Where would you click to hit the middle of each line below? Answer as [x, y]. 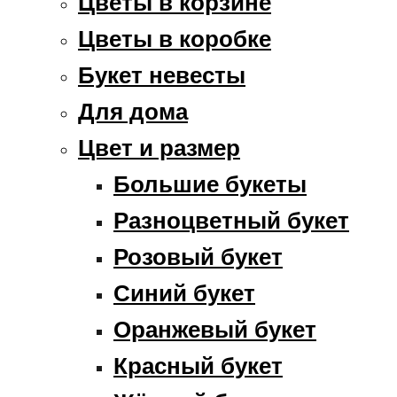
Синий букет [184, 293]
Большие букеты [210, 184]
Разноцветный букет [231, 220]
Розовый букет [198, 257]
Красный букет [198, 366]
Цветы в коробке [175, 39]
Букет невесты [162, 75]
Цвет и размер [159, 148]
